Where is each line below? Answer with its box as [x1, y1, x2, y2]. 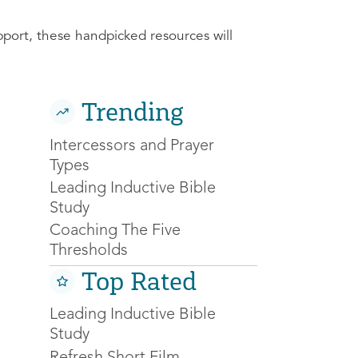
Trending [82, 97, 184, 128]
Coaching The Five [50, 223, 181, 240]
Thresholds [50, 243, 128, 260]
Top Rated [82, 265, 197, 296]
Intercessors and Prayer [50, 137, 214, 154]
